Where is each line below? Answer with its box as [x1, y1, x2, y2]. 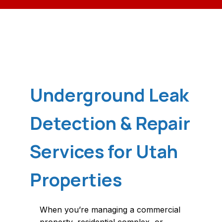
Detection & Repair [30, 111, 190, 136]
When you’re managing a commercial [40, 205, 180, 215]
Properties [30, 167, 122, 192]
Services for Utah [30, 139, 178, 164]
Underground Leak [30, 83, 189, 108]
